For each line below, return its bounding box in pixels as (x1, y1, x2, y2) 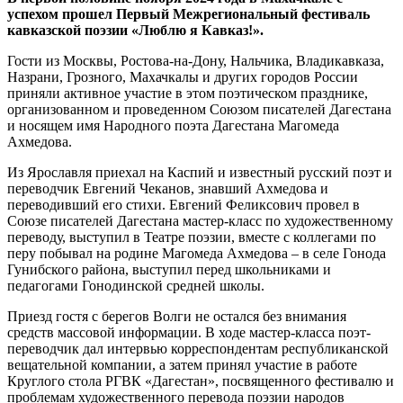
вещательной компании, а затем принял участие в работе (7, 356, 357, 372)
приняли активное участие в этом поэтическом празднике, (7, 85, 368, 101)
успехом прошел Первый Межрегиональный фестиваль (7, 5, 370, 22)
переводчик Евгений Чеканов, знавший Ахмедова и (7, 180, 328, 196)
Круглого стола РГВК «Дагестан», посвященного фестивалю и (7, 372, 394, 389)
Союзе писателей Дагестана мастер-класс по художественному (7, 212, 393, 228)
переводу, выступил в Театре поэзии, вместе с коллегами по (7, 228, 376, 245)
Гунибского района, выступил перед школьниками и (7, 261, 331, 277)
